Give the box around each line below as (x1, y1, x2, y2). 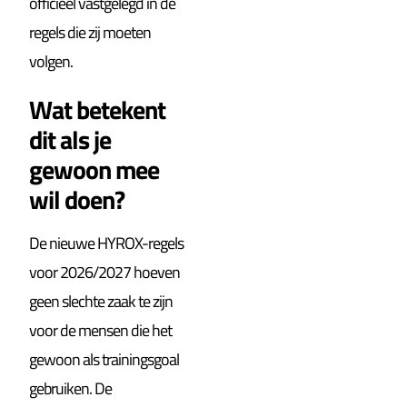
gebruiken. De (29, 375, 113, 401)
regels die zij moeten (29, 19, 152, 45)
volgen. (29, 48, 74, 74)
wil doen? (29, 179, 125, 219)
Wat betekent (29, 89, 166, 129)
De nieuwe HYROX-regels (29, 230, 184, 255)
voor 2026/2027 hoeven (29, 259, 181, 284)
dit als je (29, 119, 112, 159)
